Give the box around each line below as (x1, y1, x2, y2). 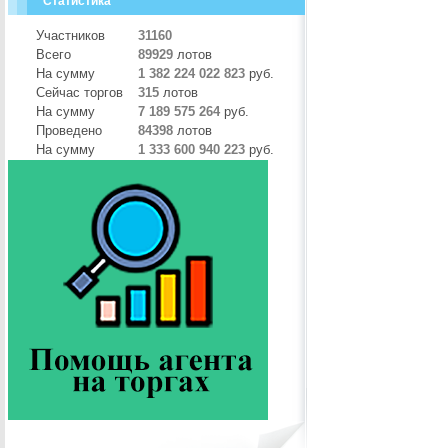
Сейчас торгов (36, 85, 123, 100)
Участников (36, 28, 105, 43)
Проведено (36, 123, 102, 138)
